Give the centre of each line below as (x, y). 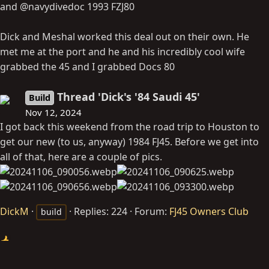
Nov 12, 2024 (53, 112)
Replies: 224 (101, 211)
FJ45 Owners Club (209, 211)
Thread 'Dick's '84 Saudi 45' (129, 96)
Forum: (152, 211)
